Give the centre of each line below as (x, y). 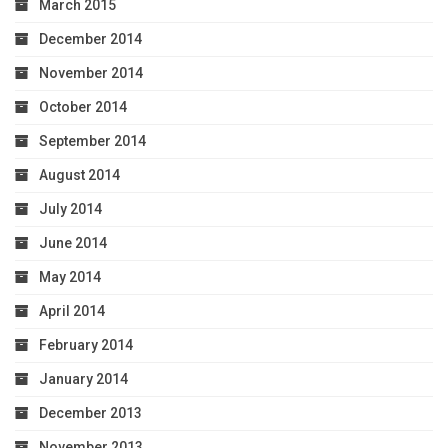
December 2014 (90, 38)
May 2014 (70, 276)
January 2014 (83, 378)
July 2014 (70, 208)
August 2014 (79, 174)
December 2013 (90, 412)
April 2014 (72, 310)
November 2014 (91, 72)
